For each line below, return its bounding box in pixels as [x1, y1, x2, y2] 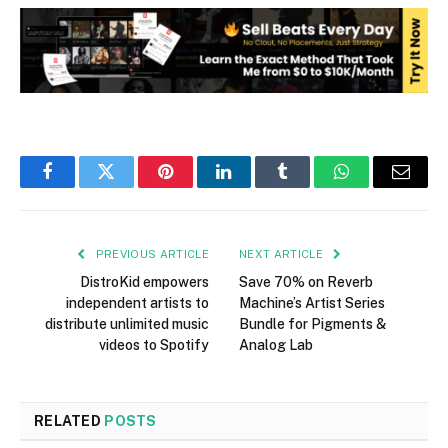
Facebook [45, 177, 116, 196]
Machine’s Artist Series [239, 295, 385, 312]
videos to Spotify [99, 337, 209, 354]
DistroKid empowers [80, 274, 209, 291]
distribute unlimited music [45, 316, 209, 333]
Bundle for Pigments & [239, 316, 386, 333]
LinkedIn [222, 177, 289, 196]
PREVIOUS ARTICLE [92, 248, 209, 261]
